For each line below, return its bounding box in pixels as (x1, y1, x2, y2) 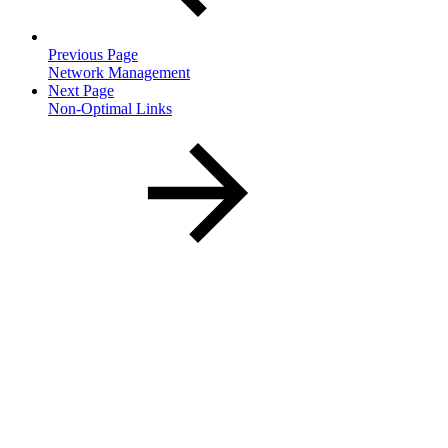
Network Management (48, 63, 190, 81)
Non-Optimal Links (48, 99, 172, 117)
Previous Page (48, 45, 138, 63)
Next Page (48, 81, 114, 99)
